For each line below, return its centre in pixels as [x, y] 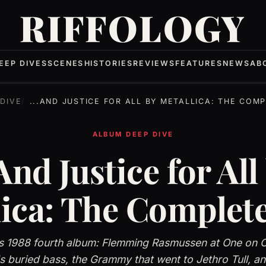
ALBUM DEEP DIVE [133, 134]
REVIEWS [154, 63]
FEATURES [199, 63]
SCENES [66, 63]
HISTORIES [109, 63]
